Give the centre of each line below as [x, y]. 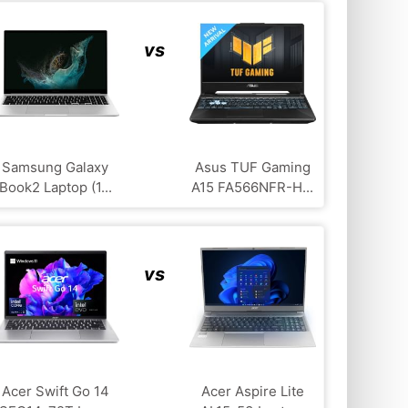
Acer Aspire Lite [252, 391]
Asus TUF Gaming [252, 167]
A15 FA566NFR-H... [253, 187]
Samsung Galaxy [56, 167]
